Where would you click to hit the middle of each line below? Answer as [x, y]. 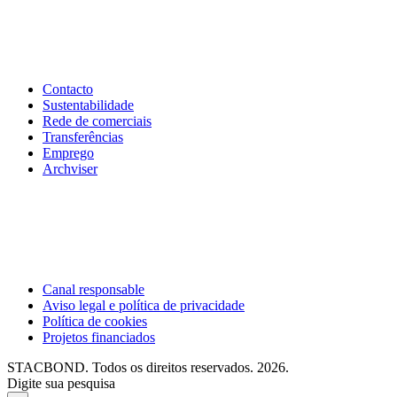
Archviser [70, 169]
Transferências [83, 137]
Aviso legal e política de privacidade [144, 306]
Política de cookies [95, 322]
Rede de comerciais [97, 121]
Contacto [68, 90]
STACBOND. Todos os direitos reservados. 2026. [148, 368]
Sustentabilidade [88, 105]
